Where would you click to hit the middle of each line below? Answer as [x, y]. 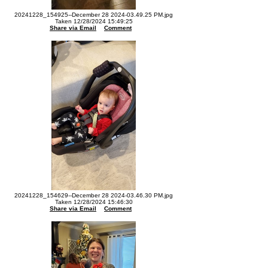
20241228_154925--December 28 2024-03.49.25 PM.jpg [94, 15]
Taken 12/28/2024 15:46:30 [94, 202]
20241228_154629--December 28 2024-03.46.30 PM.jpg [94, 195]
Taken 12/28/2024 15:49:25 [94, 21]
